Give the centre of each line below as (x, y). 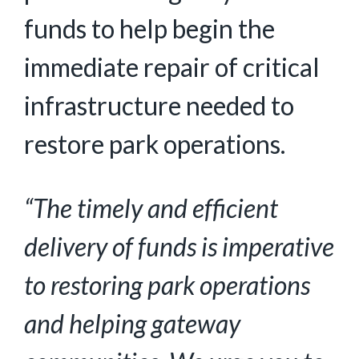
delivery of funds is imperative (179, 246)
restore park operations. (157, 144)
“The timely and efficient (151, 208)
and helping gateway (132, 323)
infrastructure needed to (159, 105)
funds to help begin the (149, 28)
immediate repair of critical (172, 67)
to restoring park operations (167, 285)
